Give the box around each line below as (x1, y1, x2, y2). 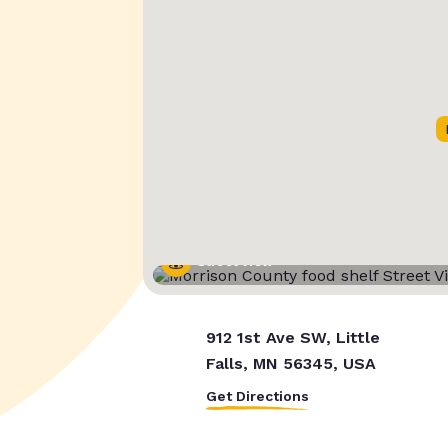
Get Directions (205, 388, 309, 405)
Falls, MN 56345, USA (205, 354, 376, 374)
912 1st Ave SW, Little (205, 328, 380, 348)
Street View (196, 255, 273, 270)
